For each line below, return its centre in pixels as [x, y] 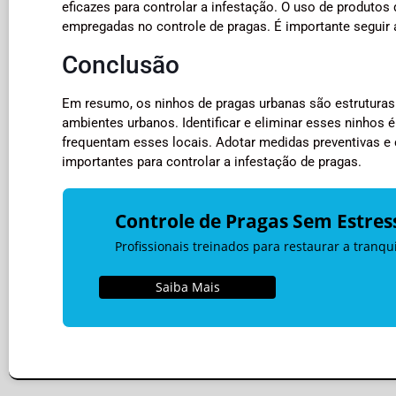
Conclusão [121, 65]
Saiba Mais [187, 287]
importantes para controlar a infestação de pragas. [212, 162]
